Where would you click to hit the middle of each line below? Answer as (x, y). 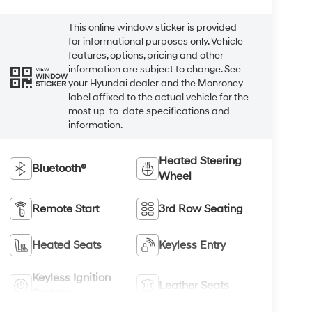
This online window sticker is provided (152, 28)
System (50, 293)
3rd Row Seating (201, 209)
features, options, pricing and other (146, 56)
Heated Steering (201, 161)
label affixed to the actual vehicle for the (158, 97)
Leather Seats (194, 285)
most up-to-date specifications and (149, 111)
